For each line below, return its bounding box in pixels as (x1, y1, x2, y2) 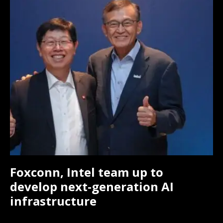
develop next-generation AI (10, 178, 174, 195)
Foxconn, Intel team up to (10, 164, 163, 181)
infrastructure (10, 193, 97, 210)
